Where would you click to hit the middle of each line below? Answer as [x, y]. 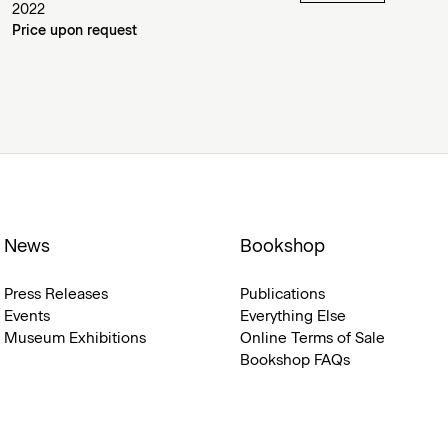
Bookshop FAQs [294, 360]
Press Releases [55, 294]
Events [26, 316]
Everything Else [292, 316]
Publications [282, 294]
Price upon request [75, 30]
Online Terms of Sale [312, 338]
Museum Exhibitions [74, 338]
